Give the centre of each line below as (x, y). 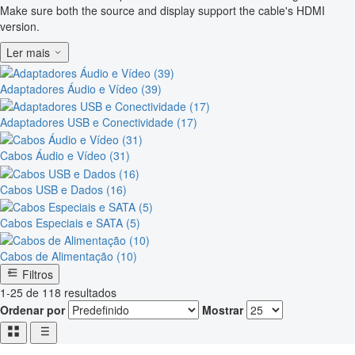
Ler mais (28, 53)
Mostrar (223, 310)
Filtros (38, 275)
